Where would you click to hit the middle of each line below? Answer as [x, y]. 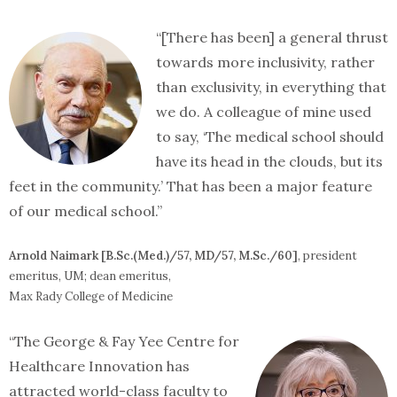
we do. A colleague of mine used [264, 112]
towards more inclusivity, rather [265, 62]
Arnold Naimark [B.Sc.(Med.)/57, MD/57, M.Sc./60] [153, 256]
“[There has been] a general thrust [272, 37]
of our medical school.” [86, 211]
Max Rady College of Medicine [91, 296]
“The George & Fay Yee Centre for [124, 341]
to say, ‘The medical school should [270, 136]
